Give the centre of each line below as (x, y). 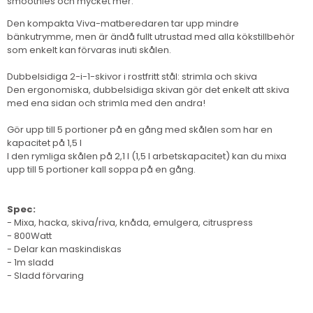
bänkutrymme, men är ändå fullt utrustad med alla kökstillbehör (151, 36)
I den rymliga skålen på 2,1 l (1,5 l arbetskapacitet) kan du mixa (147, 156)
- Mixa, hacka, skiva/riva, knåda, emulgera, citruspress (130, 222)
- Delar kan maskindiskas (64, 249)
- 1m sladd (30, 262)
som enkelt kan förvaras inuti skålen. (89, 50)
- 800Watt (29, 235)
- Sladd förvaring (45, 275)
